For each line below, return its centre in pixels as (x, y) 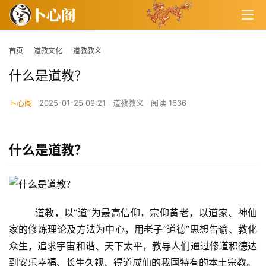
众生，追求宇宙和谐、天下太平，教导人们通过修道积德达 (133, 246)
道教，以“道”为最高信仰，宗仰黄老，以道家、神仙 (133, 213)
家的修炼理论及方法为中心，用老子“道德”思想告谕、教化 (133, 229)
